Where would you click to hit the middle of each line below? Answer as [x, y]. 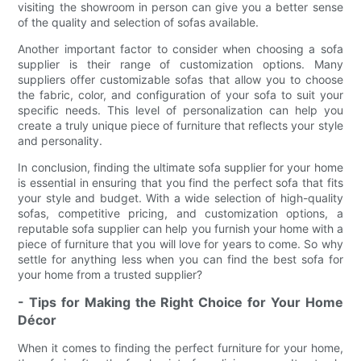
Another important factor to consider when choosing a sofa [180, 49]
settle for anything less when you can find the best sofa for [180, 259]
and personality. [60, 141]
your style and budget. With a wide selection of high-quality [180, 198]
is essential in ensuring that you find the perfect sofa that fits [180, 183]
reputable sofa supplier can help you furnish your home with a [180, 229]
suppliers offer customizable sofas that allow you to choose [180, 80]
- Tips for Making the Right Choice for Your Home [180, 303]
